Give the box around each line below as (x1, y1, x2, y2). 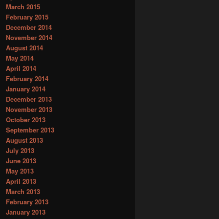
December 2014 (6, 22, 52, 32)
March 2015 (6, 1, 40, 11)
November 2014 (6, 32, 52, 42)
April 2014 (6, 63, 36, 73)
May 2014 (6, 53, 34, 63)
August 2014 (6, 43, 43, 52)
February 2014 (6, 73, 48, 83)
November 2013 (6, 104, 52, 114)
